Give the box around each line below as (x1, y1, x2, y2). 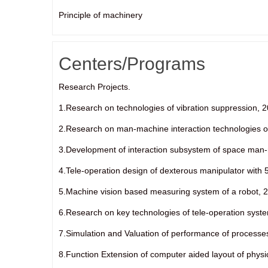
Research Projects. (59, 82, 130, 92)
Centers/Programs (59, 54, 205, 74)
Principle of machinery (59, 10, 142, 20)
